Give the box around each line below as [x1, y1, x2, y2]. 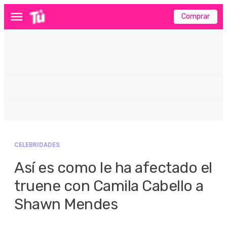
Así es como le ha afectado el [14, 159, 212, 177]
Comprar [181, 12, 210, 21]
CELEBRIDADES [14, 141, 60, 148]
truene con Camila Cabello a [14, 177, 204, 195]
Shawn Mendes [14, 195, 118, 213]
